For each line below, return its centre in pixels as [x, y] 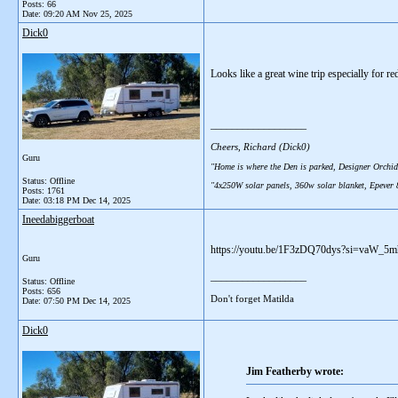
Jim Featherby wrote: [295, 371]
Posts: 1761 [44, 191]
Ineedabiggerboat [58, 219]
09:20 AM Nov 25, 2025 [88, 14]
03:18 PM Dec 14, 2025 [87, 200]
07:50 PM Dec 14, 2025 [87, 301]
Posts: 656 [41, 291]
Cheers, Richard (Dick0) [260, 146]
